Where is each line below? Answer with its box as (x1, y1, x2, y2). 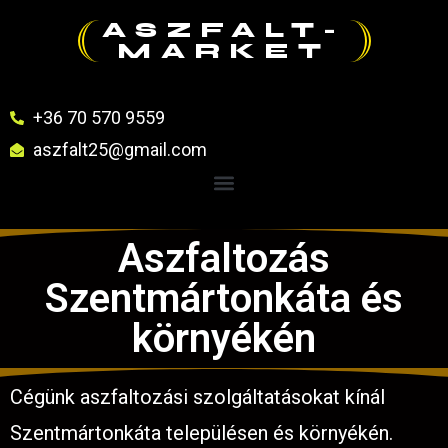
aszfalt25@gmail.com (32, 139, 207, 160)
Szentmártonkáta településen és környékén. (10, 421, 393, 445)
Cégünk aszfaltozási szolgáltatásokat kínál (10, 385, 385, 409)
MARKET (117, 39, 331, 64)
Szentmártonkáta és (45, 275, 403, 322)
